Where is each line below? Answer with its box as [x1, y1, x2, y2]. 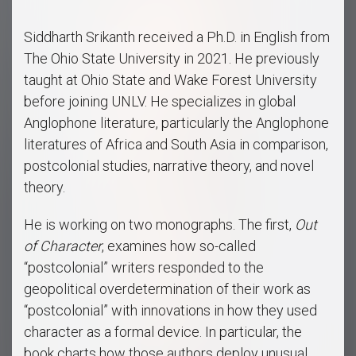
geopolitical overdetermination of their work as [24, 281, 311, 298]
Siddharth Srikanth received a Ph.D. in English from [24, 29, 330, 46]
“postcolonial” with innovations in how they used [24, 302, 317, 319]
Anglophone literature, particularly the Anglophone [24, 114, 329, 132]
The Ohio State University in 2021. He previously [24, 50, 319, 68]
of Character [24, 238, 102, 255]
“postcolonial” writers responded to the [24, 259, 264, 277]
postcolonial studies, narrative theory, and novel [24, 157, 314, 175]
